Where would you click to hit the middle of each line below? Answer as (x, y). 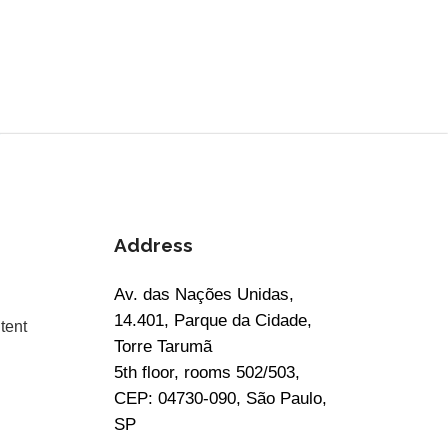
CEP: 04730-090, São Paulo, (221, 398)
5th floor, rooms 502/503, (207, 372)
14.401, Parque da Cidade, (213, 320)
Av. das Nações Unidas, (204, 294)
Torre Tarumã (163, 346)
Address (154, 245)
